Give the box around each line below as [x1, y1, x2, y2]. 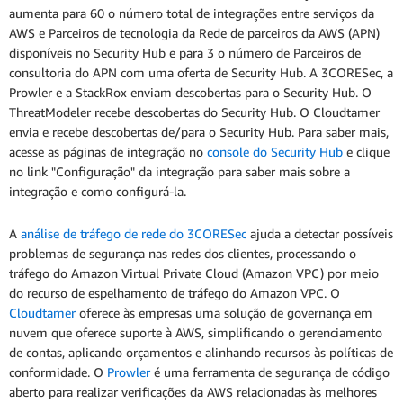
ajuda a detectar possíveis [246, 226, 393, 242]
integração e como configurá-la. [9, 184, 193, 200]
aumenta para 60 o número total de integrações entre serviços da [9, 5, 374, 22]
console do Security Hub [207, 144, 343, 160]
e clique [343, 144, 390, 160]
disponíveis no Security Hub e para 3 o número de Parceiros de [9, 45, 361, 61]
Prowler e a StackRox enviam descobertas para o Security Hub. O [9, 85, 372, 101]
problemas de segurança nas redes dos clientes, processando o [9, 246, 356, 262]
